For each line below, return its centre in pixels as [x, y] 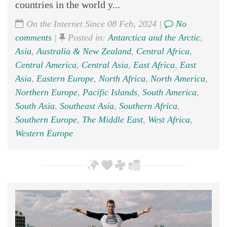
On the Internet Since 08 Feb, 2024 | [94, 24]
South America [169, 92]
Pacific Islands [110, 92]
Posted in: [87, 38]
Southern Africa [148, 106]
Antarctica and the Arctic [154, 38]
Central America [46, 65]
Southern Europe [46, 120]
